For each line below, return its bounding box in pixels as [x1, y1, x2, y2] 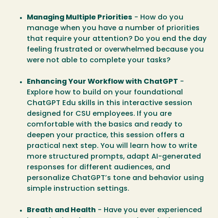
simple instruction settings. [27, 185, 129, 193]
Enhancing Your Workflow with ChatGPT [27, 78, 178, 86]
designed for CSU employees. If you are [27, 110, 172, 118]
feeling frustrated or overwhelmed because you [27, 46, 204, 54]
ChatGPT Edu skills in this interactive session [27, 99, 192, 107]
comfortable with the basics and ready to [27, 121, 182, 128]
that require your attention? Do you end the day [27, 35, 207, 43]
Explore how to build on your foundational [27, 89, 183, 96]
